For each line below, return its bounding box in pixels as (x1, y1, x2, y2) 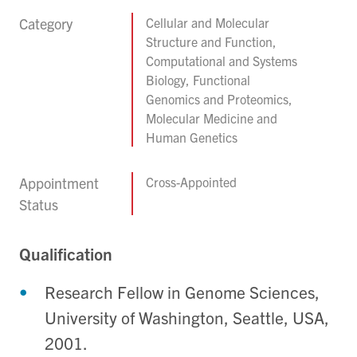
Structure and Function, (146, 33, 277, 50)
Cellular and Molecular (146, 14, 270, 31)
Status (19, 195, 58, 214)
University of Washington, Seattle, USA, (45, 307, 329, 328)
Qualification (19, 243, 112, 265)
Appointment (19, 174, 99, 193)
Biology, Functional (146, 72, 251, 88)
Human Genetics (146, 129, 238, 146)
